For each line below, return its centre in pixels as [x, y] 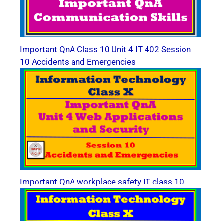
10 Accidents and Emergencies [78, 61]
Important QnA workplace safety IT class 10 [102, 181]
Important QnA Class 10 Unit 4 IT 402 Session [105, 49]
